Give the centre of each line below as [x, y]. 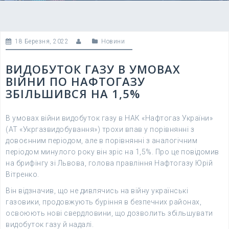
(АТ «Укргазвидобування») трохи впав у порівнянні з [100, 129]
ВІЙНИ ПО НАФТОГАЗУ [75, 81]
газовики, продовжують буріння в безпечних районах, [104, 202]
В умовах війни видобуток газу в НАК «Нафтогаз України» [109, 118]
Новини [113, 41]
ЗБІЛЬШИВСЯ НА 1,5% [73, 94]
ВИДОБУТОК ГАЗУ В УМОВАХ [93, 69]
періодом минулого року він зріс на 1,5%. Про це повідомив [112, 152]
